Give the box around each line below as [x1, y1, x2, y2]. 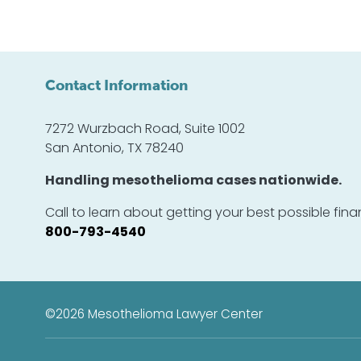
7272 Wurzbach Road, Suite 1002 [45, 123, 245, 136]
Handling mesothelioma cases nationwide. [45, 175, 342, 188]
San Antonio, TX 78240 [45, 143, 184, 156]
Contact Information [45, 77, 188, 94]
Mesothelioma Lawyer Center [88, 309, 263, 322]
